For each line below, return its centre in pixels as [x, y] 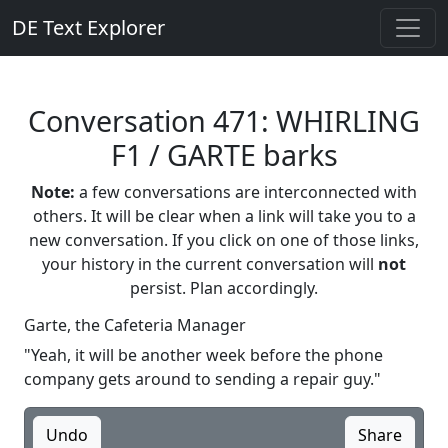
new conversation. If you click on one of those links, [224, 240]
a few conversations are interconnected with [246, 192]
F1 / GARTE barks [224, 154]
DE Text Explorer [88, 27]
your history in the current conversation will [210, 264]
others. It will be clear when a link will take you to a [224, 216]
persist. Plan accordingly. [224, 288]
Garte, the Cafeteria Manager [135, 325]
